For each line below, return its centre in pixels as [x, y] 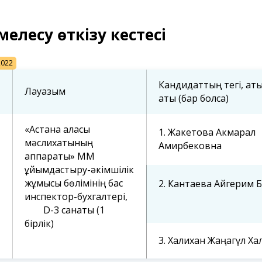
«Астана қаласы [57, 130]
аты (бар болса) [194, 99]
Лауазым [45, 92]
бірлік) [39, 224]
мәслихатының [59, 143]
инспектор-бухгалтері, [76, 197]
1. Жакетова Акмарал [207, 132]
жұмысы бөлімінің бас [74, 183]
